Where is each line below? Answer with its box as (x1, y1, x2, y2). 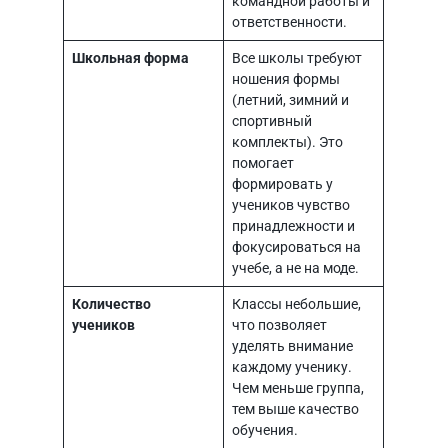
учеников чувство (231, 196, 350, 214)
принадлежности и (231, 217, 355, 235)
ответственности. (231, 13, 347, 31)
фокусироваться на (231, 238, 361, 256)
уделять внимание (231, 337, 353, 355)
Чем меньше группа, (231, 379, 364, 397)
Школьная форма (71, 49, 189, 67)
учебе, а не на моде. (231, 259, 359, 277)
